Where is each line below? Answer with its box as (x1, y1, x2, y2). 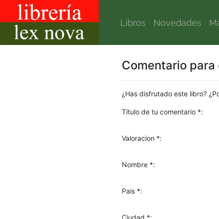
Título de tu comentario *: (122, 108, 203, 116)
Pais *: (122, 187, 142, 195)
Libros (120, 17, 146, 28)
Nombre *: (122, 160, 155, 169)
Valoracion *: (122, 134, 162, 142)
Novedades (153, 17, 201, 28)
